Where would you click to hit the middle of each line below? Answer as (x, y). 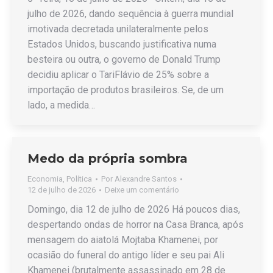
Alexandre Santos (146, 179)
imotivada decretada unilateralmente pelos (118, 29)
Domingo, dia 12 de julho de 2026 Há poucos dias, (134, 209)
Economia (45, 179)
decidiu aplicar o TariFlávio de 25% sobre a (118, 75)
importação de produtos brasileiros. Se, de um (126, 90)
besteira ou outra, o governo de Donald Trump (124, 59)
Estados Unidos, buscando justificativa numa (122, 44)
